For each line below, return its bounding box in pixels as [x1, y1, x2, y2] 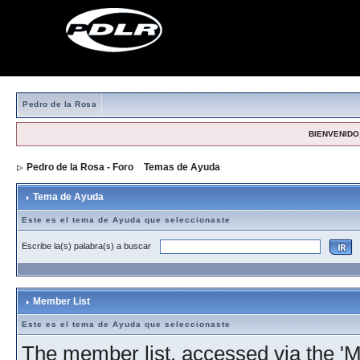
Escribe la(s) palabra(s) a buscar [22, 240, 156, 251]
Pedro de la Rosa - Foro [27, 162, 133, 173]
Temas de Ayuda [144, 162, 220, 173]
